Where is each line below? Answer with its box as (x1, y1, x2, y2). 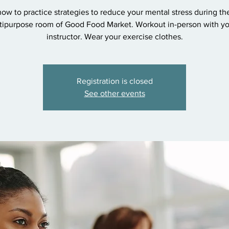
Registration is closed (76, 77, 153, 85)
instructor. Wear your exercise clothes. (46, 32, 183, 41)
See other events (84, 89, 145, 98)
